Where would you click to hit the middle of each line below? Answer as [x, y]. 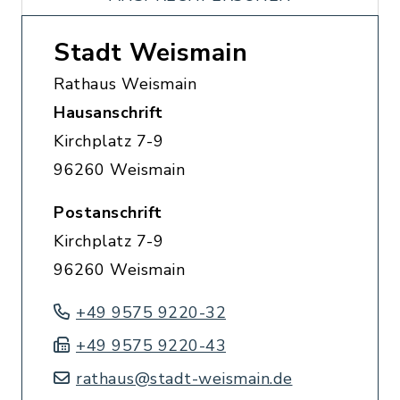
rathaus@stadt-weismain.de [184, 379]
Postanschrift [108, 212]
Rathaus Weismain [125, 84]
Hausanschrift [108, 112]
